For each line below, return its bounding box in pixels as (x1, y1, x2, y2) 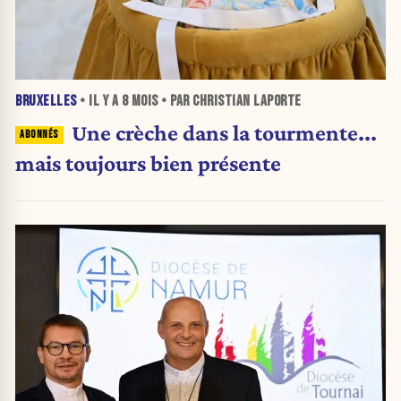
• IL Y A (76, 92, 122, 111)
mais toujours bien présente (15, 149, 281, 175)
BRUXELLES (15, 92, 77, 111)
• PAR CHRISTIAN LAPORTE (158, 92, 302, 111)
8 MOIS (121, 92, 158, 111)
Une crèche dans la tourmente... (71, 119, 377, 145)
